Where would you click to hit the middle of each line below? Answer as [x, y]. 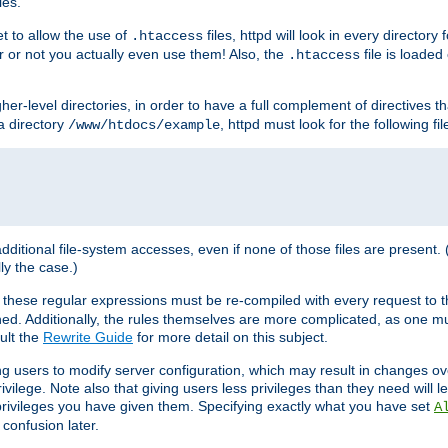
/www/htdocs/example [144, 125]
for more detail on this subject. [230, 337]
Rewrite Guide [88, 337]
